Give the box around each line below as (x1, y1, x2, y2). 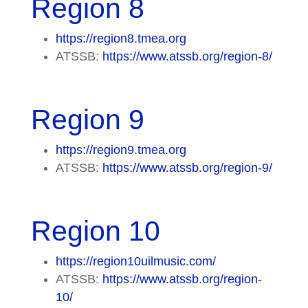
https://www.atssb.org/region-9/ (102, 160, 272, 175)
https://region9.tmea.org (55, 142, 186, 157)
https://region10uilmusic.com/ (55, 254, 216, 268)
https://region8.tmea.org (55, 31, 186, 45)
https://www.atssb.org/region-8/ (102, 49, 272, 63)
